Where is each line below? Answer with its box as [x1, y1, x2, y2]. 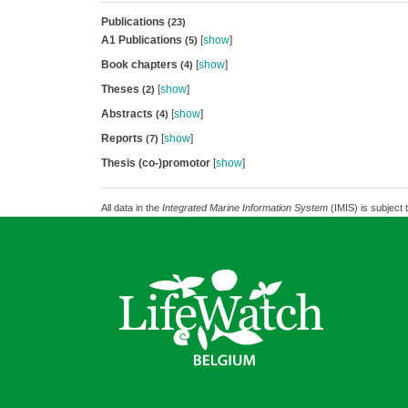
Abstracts [100, 107, 156, 120]
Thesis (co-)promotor [100, 157, 210, 169]
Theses [100, 83, 142, 96]
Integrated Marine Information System [161, 202, 328, 213]
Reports [100, 132, 146, 145]
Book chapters [100, 58, 180, 71]
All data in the [100, 202, 162, 213]
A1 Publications [100, 34, 185, 46]
